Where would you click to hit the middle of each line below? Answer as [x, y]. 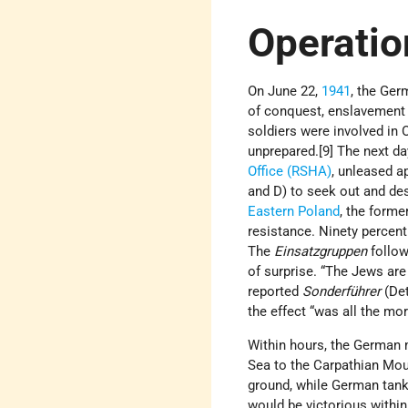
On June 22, [285, 91]
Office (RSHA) [290, 171]
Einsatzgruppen [319, 251]
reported [275, 291]
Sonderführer [344, 291]
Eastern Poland [294, 211]
